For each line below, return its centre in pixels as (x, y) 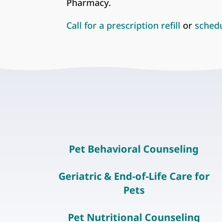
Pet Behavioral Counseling (134, 149)
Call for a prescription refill (124, 25)
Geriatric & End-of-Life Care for (134, 176)
